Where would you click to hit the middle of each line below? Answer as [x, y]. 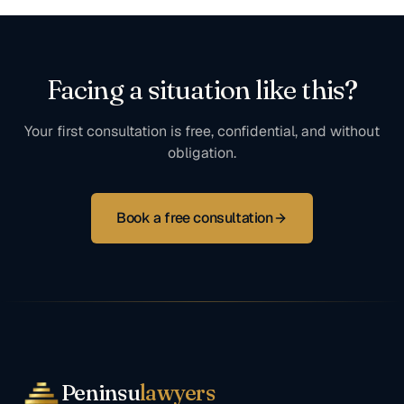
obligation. [202, 153]
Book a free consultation [195, 218]
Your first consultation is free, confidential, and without [202, 131]
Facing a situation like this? [202, 90]
